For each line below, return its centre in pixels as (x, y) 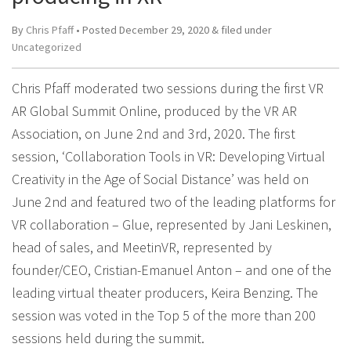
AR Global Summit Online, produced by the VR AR (154, 111)
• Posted (96, 30)
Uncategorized (47, 47)
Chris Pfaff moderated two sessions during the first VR (168, 88)
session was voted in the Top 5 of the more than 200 (164, 315)
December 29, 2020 (164, 30)
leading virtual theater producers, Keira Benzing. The (165, 293)
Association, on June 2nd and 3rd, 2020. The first (154, 134)
